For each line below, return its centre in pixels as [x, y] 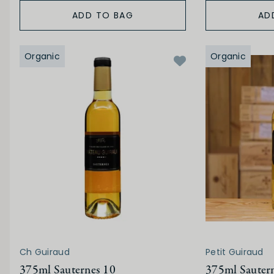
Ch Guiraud [45, 252]
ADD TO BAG [103, 16]
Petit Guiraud [235, 252]
